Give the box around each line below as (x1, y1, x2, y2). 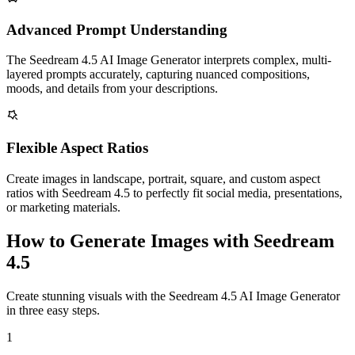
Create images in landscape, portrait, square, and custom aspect (6, 171, 320, 185)
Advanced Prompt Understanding (6, 21, 227, 38)
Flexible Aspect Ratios (6, 139, 148, 157)
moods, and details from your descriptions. (6, 82, 218, 96)
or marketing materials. (6, 200, 120, 214)
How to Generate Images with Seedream (6, 230, 334, 251)
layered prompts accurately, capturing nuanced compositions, (6, 67, 310, 82)
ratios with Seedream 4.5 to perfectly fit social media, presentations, (6, 185, 342, 200)
